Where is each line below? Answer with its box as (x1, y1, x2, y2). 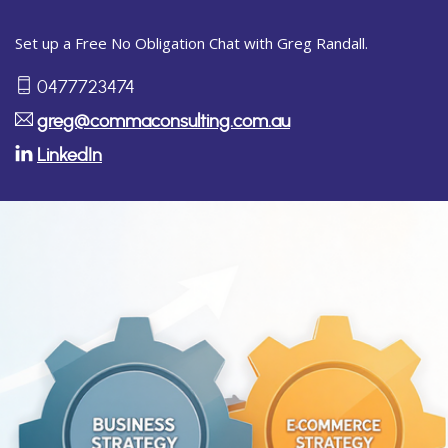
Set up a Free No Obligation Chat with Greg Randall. (15, 33, 368, 53)
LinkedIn (37, 147, 102, 165)
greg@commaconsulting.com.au (37, 113, 290, 131)
